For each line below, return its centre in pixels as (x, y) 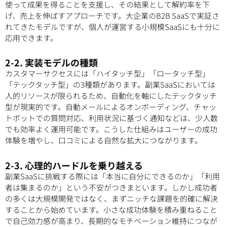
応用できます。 (31, 38)
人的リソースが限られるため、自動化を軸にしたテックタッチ (111, 96)
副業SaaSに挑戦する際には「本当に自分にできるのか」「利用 (112, 176)
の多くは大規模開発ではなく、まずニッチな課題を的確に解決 (111, 198)
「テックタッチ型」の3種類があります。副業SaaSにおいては (110, 85)
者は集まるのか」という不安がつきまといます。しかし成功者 (111, 187)
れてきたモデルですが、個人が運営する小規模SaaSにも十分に (112, 27)
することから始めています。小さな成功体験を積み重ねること (111, 209)
